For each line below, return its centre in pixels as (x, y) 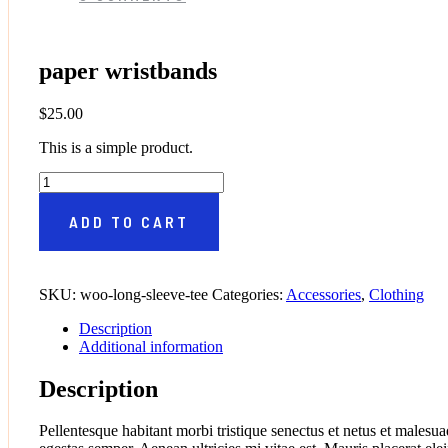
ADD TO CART (129, 221)
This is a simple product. (116, 147)
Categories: (249, 294)
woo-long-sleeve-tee (144, 294)
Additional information (151, 346)
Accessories (323, 294)
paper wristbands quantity (119, 179)
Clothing (396, 294)
